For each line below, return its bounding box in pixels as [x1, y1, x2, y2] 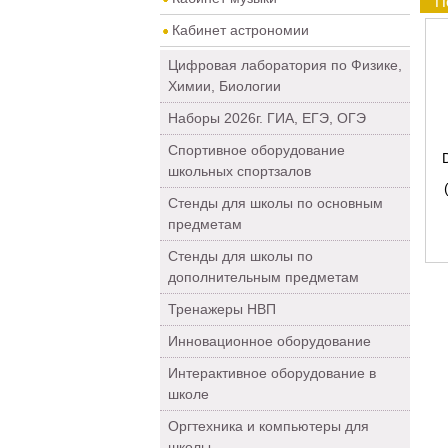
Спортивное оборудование [168, 142, 345, 158]
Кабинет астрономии [172, 22, 309, 38]
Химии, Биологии [168, 78, 281, 94]
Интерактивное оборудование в [168, 365, 376, 381]
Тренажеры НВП [168, 301, 276, 317]
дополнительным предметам [168, 269, 359, 285]
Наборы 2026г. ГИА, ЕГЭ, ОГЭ [168, 110, 366, 126]
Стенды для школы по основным [168, 195, 383, 211]
